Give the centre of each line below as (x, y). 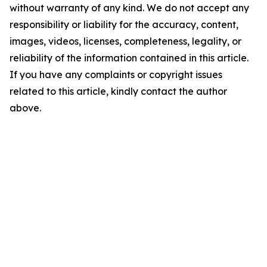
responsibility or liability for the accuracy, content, (124, 24)
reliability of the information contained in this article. (129, 58)
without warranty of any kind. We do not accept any (129, 8)
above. (25, 108)
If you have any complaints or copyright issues (116, 74)
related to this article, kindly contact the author (118, 91)
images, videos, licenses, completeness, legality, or (125, 41)
